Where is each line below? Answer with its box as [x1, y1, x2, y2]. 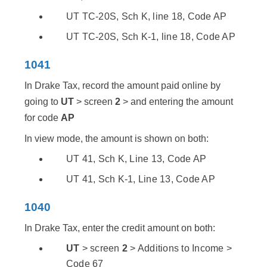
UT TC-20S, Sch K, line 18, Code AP [66, 11, 227, 22]
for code [24, 113, 61, 123]
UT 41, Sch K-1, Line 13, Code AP [66, 174, 215, 185]
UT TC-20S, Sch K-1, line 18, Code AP [66, 32, 235, 42]
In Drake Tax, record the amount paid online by [24, 80, 221, 91]
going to [24, 97, 58, 107]
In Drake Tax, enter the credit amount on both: [24, 223, 215, 234]
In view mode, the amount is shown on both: [24, 133, 209, 144]
